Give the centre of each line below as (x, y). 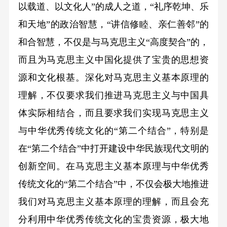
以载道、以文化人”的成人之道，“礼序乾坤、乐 (113, 6)
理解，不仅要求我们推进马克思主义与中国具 (113, 95)
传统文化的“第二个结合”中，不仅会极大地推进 (113, 184)
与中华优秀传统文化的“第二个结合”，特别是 (113, 130)
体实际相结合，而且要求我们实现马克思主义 (113, 113)
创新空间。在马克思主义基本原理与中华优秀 (113, 166)
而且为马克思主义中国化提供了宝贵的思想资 (113, 60)
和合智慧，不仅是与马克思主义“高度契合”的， (113, 42)
